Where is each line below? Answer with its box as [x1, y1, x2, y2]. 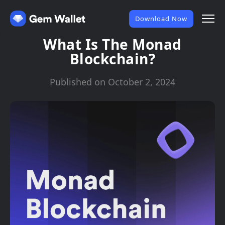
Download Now [135, 14, 187, 23]
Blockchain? [69, 49, 156, 68]
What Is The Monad [43, 35, 182, 54]
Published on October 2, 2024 [50, 76, 175, 88]
